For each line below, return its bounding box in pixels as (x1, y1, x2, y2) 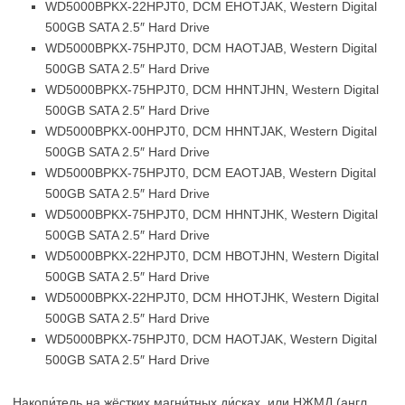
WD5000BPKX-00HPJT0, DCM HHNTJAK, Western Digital (45, 124, 377, 138)
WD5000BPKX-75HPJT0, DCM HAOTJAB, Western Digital (45, 41, 377, 55)
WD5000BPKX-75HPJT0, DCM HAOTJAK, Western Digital (45, 332, 377, 346)
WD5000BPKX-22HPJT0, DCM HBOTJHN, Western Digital (45, 249, 379, 263)
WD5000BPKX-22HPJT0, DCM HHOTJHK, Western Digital (45, 290, 379, 305)
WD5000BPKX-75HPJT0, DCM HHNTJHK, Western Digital (45, 207, 378, 221)
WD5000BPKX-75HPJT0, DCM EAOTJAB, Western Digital (45, 165, 376, 180)
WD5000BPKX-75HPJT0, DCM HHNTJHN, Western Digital (45, 82, 379, 97)
